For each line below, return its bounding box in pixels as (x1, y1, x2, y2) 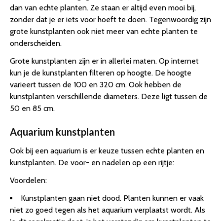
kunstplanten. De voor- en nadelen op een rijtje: (10, 158, 174, 168)
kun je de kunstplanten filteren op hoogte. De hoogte (10, 68, 191, 78)
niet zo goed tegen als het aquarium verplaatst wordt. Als (10, 205, 205, 215)
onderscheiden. (10, 38, 62, 48)
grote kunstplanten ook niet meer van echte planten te (10, 27, 198, 37)
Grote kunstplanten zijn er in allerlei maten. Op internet (10, 56, 199, 66)
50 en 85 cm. (10, 104, 55, 113)
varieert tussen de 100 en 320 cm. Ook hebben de (10, 80, 182, 90)
